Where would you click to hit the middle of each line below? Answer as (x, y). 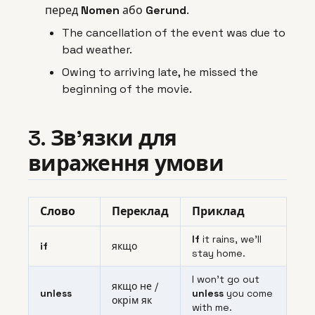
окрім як (132, 301)
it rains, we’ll (231, 239)
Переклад (140, 212)
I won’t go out (226, 279)
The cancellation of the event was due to (174, 33)
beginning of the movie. (127, 89)
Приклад (218, 212)
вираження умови (126, 164)
